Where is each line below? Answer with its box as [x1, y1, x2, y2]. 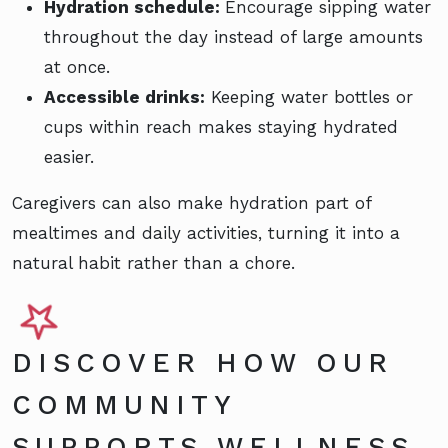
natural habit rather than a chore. [12, 253, 295, 274]
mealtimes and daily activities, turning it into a [12, 223, 400, 244]
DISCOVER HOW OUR [12, 347, 393, 380]
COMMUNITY [12, 389, 236, 422]
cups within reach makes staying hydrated [44, 117, 398, 138]
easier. [44, 147, 94, 168]
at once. [44, 57, 110, 78]
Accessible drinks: [44, 87, 205, 108]
